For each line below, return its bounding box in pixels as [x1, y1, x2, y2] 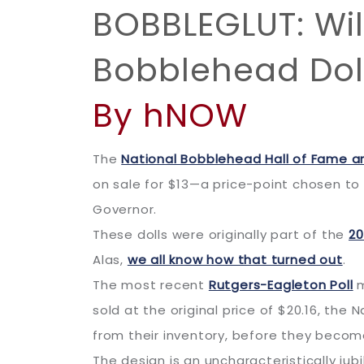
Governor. [93, 201, 158, 218]
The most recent [93, 276, 209, 293]
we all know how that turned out [127, 251, 343, 268]
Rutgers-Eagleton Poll [208, 276, 353, 293]
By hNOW [93, 93, 248, 138]
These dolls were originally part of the [93, 226, 349, 243]
